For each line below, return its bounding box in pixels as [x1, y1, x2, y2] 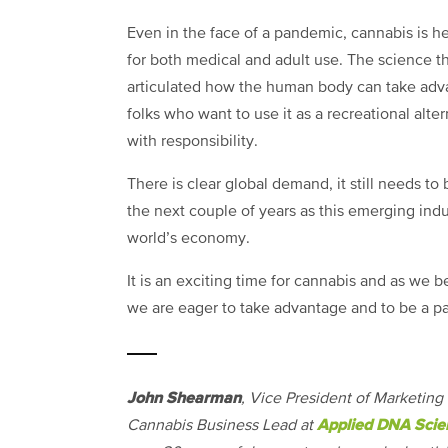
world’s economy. [127, 230, 258, 247]
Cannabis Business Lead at [127, 417, 317, 434]
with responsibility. [127, 133, 262, 150]
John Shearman [127, 389, 241, 406]
